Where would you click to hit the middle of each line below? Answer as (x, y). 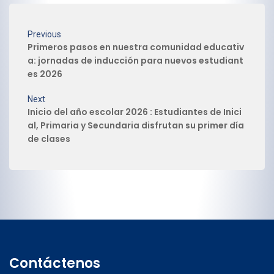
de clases (49, 139)
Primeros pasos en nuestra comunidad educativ (136, 47)
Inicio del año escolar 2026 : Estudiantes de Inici (135, 112)
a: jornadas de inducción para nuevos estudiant (135, 60)
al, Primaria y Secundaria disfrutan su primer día (136, 125)
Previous (44, 34)
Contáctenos (55, 263)
